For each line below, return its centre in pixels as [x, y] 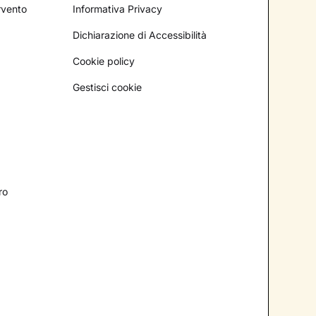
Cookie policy [104, 61]
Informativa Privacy [118, 8]
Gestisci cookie [108, 87]
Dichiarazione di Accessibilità [140, 35]
